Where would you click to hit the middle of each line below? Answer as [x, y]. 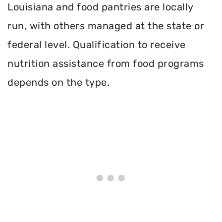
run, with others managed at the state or [106, 26]
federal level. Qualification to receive [97, 44]
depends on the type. [58, 82]
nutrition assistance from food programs [106, 63]
